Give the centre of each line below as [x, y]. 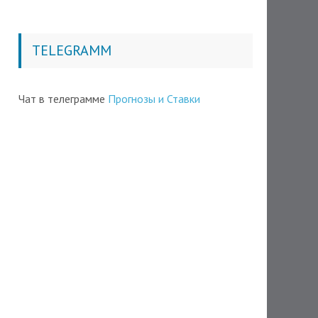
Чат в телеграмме [63, 99]
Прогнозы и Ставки [154, 99]
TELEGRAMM [72, 50]
